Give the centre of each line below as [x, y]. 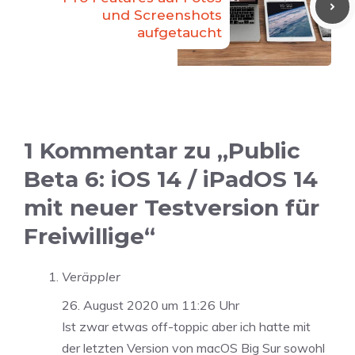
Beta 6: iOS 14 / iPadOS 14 [171, 179]
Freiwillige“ [90, 237]
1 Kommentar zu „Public [162, 151]
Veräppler [91, 277]
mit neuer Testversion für [172, 208]
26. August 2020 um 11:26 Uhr [151, 305]
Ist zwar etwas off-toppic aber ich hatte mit [186, 327]
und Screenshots [162, 15]
